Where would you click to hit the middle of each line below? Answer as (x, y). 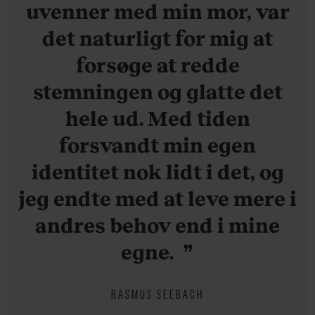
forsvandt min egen (157, 144)
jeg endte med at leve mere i (157, 198)
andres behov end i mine (157, 224)
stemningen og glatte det (157, 91)
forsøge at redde (157, 64)
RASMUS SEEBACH (157, 293)
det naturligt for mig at (157, 37)
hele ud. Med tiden (157, 117)
